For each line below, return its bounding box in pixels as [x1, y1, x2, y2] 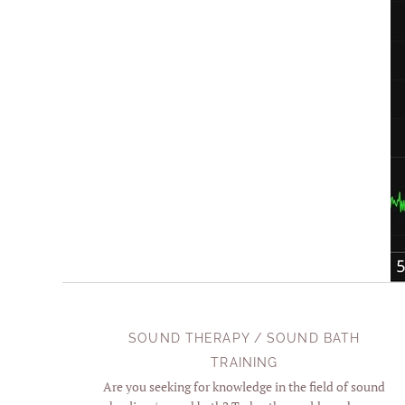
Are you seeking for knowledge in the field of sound [103, 378, 386, 396]
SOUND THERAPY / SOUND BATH [128, 331, 361, 346]
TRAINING [211, 355, 278, 371]
